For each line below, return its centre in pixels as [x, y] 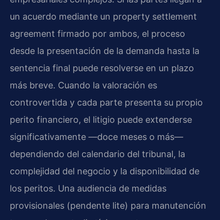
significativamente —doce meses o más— [96, 137]
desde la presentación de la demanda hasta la [105, 51]
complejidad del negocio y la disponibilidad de [105, 171]
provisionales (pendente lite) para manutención [108, 205]
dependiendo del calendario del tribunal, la [97, 154]
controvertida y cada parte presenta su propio [106, 102]
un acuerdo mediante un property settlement [103, 16]
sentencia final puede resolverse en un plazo [102, 68]
